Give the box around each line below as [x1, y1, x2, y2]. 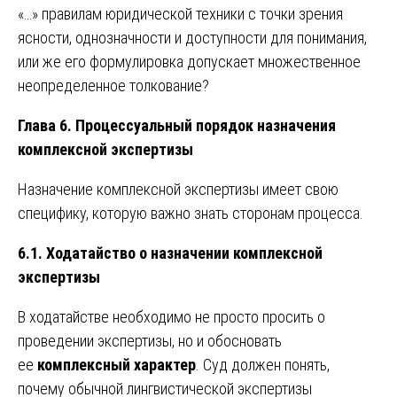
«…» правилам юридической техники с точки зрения [18, 4, 343, 23]
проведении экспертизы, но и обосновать [18, 331, 282, 350]
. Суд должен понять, [196, 354, 330, 374]
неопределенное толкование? [18, 75, 209, 95]
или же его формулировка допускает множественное [18, 51, 361, 71]
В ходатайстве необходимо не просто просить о [18, 307, 325, 326]
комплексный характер [37, 354, 196, 374]
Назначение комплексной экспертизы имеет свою [18, 179, 339, 198]
